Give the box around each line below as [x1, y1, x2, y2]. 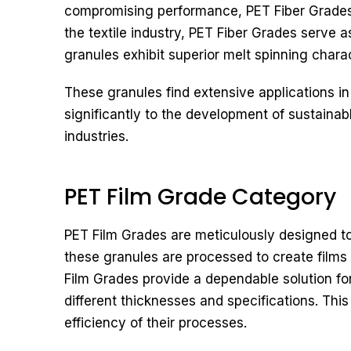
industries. [64, 128, 128, 144]
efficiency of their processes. [64, 315, 247, 331]
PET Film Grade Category [64, 182, 336, 212]
